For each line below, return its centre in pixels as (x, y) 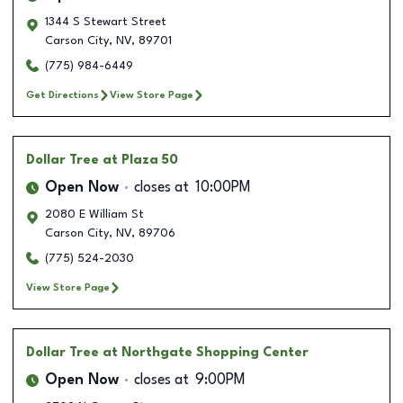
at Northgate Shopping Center (206, 352)
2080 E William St (94, 214)
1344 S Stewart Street (106, 22)
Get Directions (63, 95)
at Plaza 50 (140, 160)
